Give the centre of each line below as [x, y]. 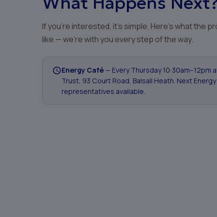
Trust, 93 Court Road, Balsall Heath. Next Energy [139, 81]
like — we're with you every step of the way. [118, 39]
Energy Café [83, 70]
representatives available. [103, 91]
